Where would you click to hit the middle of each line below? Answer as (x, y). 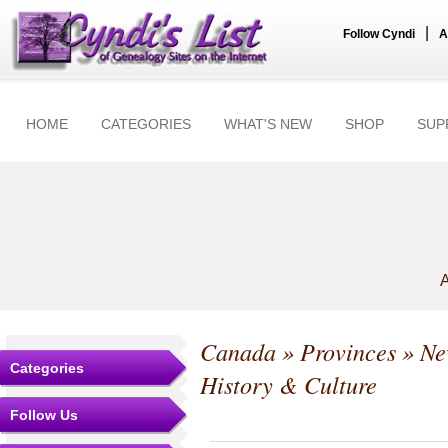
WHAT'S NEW (268, 124)
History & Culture (288, 384)
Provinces (348, 351)
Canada (238, 351)
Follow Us (44, 415)
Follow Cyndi (379, 34)
